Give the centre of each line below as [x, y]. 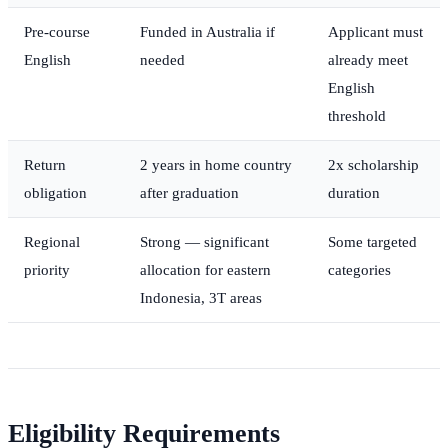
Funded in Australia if [207, 32]
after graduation [189, 193]
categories [359, 270]
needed [162, 60]
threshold [357, 116]
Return [45, 165]
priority [47, 270]
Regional [52, 242]
